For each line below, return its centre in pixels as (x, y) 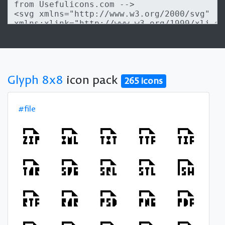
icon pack (92, 79)
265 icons (144, 81)
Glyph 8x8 (35, 79)
